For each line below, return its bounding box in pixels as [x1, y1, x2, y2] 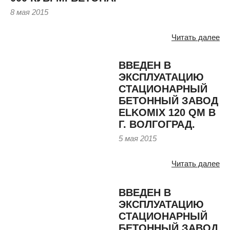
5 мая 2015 [119, 133, 157, 143]
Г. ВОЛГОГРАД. [119, 118, 195, 130]
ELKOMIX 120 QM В [119, 106, 216, 118]
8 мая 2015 [10, 7, 48, 16]
